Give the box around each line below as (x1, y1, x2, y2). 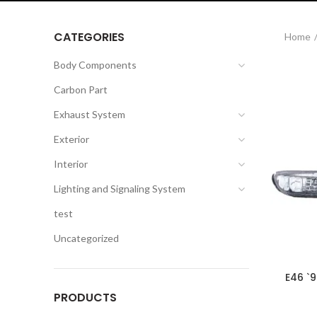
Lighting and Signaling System (54, 183, 185, 195)
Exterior (54, 133, 89, 145)
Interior (54, 158, 88, 170)
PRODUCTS (54, 289, 117, 306)
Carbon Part (54, 83, 108, 96)
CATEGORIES (54, 29, 125, 45)
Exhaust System (54, 108, 125, 120)
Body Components (54, 59, 137, 71)
